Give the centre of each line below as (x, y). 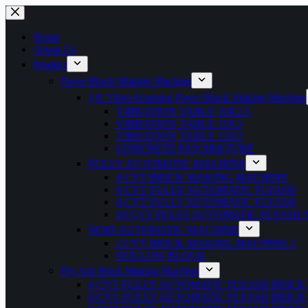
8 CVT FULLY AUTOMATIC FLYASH (206, 202)
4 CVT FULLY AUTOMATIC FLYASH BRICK (197, 284)
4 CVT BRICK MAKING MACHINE (201, 177)
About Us (54, 49)
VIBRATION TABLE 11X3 (178, 123)
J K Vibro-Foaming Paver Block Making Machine (197, 97)
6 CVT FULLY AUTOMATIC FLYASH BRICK (197, 297)
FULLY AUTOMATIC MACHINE (167, 163)
